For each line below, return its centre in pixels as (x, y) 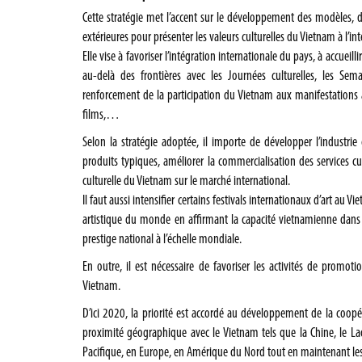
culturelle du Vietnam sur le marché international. (186, 181)
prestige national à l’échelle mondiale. (162, 240)
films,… (101, 115)
